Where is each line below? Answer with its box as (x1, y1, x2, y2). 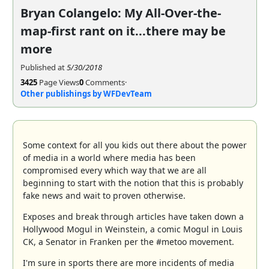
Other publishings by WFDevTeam (20, 88, 152, 99)
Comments (83, 76, 125, 88)
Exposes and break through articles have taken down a (22, 210, 244, 222)
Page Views (37, 76, 79, 88)
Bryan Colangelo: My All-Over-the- (20, 4, 221, 21)
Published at (20, 61, 67, 73)
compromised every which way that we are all (22, 164, 207, 176)
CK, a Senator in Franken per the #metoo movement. (22, 235, 234, 247)
